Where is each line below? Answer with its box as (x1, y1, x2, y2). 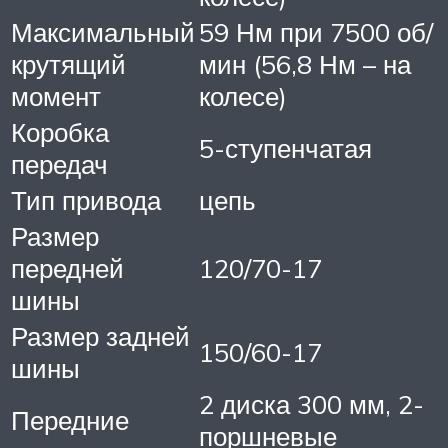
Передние (11, 403, 129, 436)
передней (11, 251, 124, 284)
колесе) (199, 79, 287, 112)
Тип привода (11, 183, 161, 216)
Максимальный (11, 15, 195, 48)
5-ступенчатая (199, 131, 372, 164)
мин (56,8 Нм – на (199, 47, 411, 80)
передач (11, 147, 108, 180)
